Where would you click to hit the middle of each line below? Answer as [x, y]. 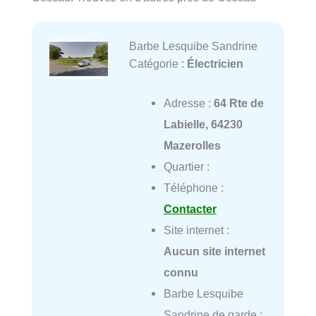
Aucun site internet [214, 251]
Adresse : [188, 103]
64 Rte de [238, 103]
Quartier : [186, 167]
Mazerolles [192, 146]
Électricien [215, 63]
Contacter [190, 209]
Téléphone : [193, 188]
